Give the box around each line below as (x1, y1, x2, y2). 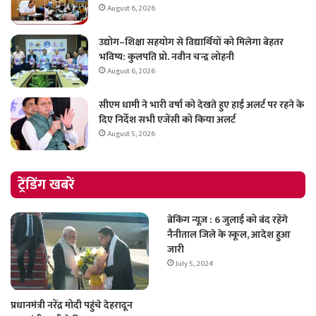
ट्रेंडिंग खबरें (18, 172, 75, 197)
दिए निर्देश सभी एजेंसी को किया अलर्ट (99, 111, 236, 128)
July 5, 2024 (175, 257, 213, 270)
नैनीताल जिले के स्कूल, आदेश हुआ (166, 226, 291, 243)
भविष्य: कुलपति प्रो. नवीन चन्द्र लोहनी (99, 48, 234, 65)
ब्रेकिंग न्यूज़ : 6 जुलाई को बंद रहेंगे (166, 211, 288, 228)
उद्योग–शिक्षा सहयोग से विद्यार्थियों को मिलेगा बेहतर (99, 33, 284, 50)
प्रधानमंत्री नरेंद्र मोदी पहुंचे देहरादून (11, 296, 133, 313)
